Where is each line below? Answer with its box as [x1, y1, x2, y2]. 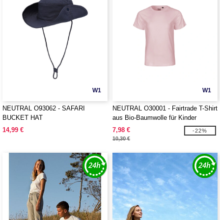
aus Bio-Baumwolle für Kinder [112, 114, 196, 121]
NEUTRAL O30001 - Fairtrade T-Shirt [112, 105, 218, 112]
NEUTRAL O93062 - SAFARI [2, 105, 85, 112]
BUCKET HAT [2, 114, 43, 121]
